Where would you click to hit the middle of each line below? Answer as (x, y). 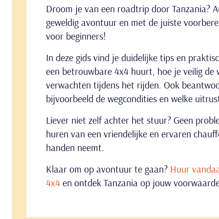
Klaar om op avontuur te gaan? (108, 169)
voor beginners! (76, 36)
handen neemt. (75, 147)
